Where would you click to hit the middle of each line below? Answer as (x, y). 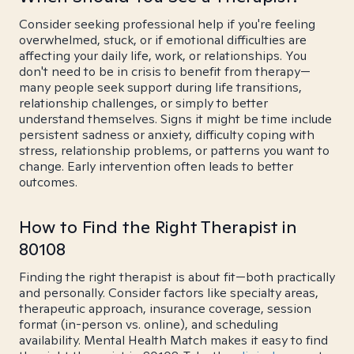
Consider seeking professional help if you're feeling (167, 24)
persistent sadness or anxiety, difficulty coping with (167, 135)
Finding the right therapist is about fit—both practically (177, 277)
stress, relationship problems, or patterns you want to (174, 151)
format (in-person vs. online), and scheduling (149, 324)
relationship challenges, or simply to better (143, 103)
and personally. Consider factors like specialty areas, (169, 293)
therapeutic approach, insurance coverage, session (165, 309)
